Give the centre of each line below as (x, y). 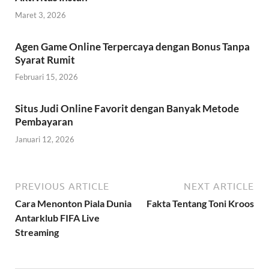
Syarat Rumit (45, 59)
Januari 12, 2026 (45, 139)
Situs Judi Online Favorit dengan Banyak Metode (127, 109)
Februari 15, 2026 (47, 77)
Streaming (37, 232)
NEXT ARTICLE (219, 186)
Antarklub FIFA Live (57, 217)
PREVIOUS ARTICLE (62, 186)
